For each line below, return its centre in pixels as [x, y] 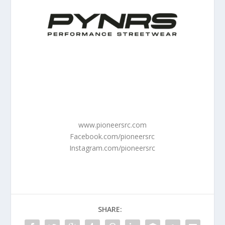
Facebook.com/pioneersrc [113, 137]
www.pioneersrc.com [112, 125]
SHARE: [110, 209]
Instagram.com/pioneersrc [113, 148]
